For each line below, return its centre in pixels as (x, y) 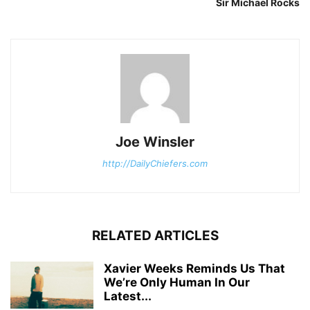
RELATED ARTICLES (155, 236)
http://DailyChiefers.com (155, 164)
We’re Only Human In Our (177, 283)
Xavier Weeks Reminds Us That (194, 269)
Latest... (128, 297)
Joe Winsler (155, 142)
